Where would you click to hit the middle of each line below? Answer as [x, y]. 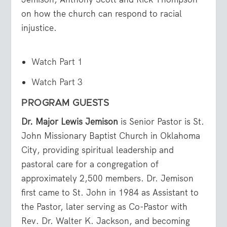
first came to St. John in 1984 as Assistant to [110, 193]
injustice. [39, 28]
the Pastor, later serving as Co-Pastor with [105, 207]
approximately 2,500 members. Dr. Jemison [108, 179]
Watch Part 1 [57, 62]
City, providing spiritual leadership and [98, 150]
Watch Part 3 [57, 82]
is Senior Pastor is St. [161, 122]
